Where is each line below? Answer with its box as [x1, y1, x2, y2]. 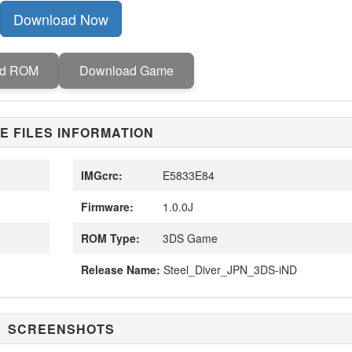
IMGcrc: [80, 167, 123, 183]
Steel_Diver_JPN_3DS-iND [159, 262, 297, 277]
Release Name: [80, 262, 160, 277]
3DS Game [159, 230, 218, 246]
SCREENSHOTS [7, 320, 115, 338]
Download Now [13, 9, 109, 29]
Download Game [79, 61, 174, 79]
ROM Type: [80, 230, 140, 246]
